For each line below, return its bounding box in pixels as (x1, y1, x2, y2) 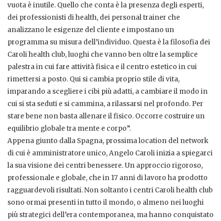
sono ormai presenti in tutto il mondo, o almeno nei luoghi (7, 198, 204, 207)
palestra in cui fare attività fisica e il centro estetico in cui (7, 63, 197, 72)
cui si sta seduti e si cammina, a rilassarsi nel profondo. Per (7, 100, 203, 109)
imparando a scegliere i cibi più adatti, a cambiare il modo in (7, 87, 208, 96)
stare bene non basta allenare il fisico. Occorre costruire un (7, 112, 205, 121)
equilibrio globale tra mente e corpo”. (7, 124, 131, 133)
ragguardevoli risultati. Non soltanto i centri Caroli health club (7, 186, 213, 195)
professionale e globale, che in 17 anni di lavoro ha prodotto (7, 174, 208, 183)
